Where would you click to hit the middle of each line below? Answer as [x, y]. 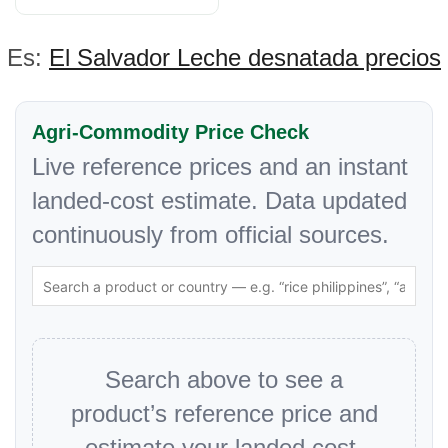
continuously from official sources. [210, 234]
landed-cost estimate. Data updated [219, 200]
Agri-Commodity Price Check [170, 132]
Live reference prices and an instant [220, 166]
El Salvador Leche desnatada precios [245, 57]
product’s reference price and [224, 413]
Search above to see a [224, 379]
